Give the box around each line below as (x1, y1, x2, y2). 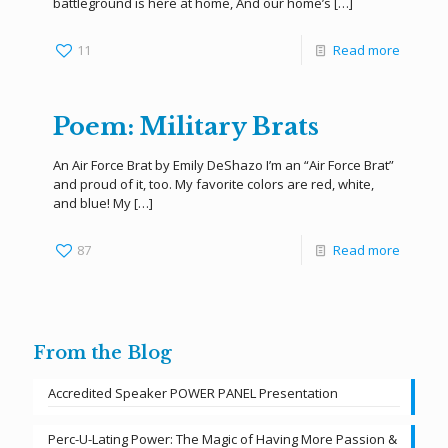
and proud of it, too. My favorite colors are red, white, (53, 175, 374, 193)
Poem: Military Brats (53, 112, 319, 141)
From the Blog (33, 342, 172, 364)
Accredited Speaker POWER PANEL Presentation (48, 384, 338, 402)
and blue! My (53, 194, 131, 212)
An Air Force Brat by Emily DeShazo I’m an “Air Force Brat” (53, 156, 394, 174)
